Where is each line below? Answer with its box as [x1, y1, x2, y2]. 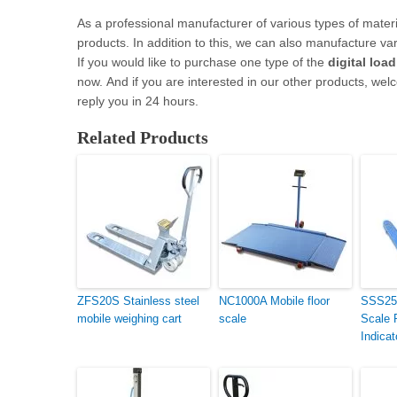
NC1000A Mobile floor [219, 293, 330, 307]
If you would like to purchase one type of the [77, 54, 328, 69]
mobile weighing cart [77, 311, 182, 325]
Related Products [77, 127, 208, 147]
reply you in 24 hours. [77, 93, 198, 108]
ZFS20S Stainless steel [77, 293, 199, 307]
